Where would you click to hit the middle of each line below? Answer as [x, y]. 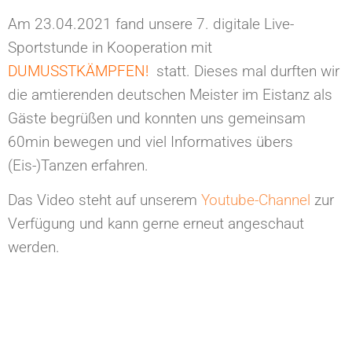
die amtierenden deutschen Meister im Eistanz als [170, 94]
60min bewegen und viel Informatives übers [150, 141]
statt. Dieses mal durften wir [246, 71]
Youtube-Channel [256, 200]
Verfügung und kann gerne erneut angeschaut [156, 224]
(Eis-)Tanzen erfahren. [78, 165]
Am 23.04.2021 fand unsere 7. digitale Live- [151, 24]
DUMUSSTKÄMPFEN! [78, 71]
